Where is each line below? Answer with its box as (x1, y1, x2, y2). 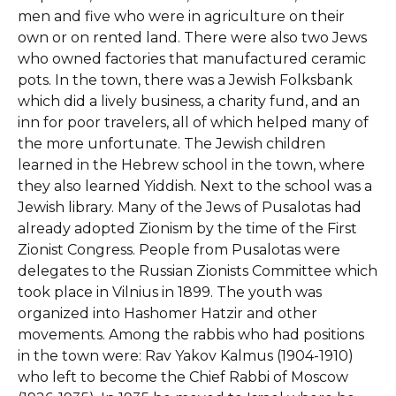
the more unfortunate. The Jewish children (18, 135, 325, 152)
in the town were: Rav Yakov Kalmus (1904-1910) (18, 347, 354, 364)
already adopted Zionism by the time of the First (18, 220, 357, 237)
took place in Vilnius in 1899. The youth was (18, 284, 322, 301)
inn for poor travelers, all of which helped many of (18, 114, 369, 131)
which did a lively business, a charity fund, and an (18, 93, 360, 110)
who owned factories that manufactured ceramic (18, 50, 366, 67)
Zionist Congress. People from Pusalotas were (18, 241, 340, 258)
